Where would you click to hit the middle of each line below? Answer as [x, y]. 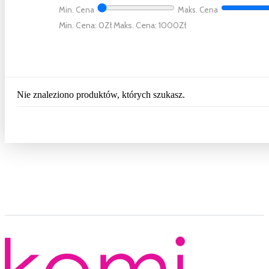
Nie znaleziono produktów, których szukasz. [101, 95]
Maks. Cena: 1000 [146, 26]
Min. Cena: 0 [82, 26]
